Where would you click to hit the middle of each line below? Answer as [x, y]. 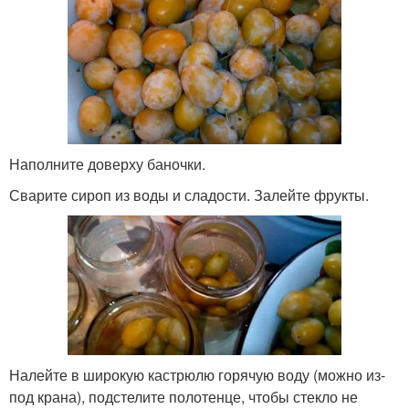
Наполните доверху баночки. [107, 163]
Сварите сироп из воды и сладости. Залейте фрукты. [189, 194]
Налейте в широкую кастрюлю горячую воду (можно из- [197, 375]
